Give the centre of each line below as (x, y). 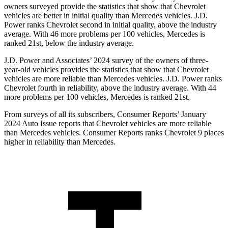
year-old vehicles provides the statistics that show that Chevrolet (106, 70)
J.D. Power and (29, 61)
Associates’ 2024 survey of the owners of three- (131, 61)
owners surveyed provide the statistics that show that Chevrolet (105, 7)
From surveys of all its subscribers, (61, 115)
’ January (192, 115)
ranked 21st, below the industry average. (69, 43)
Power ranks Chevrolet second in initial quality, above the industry (110, 25)
